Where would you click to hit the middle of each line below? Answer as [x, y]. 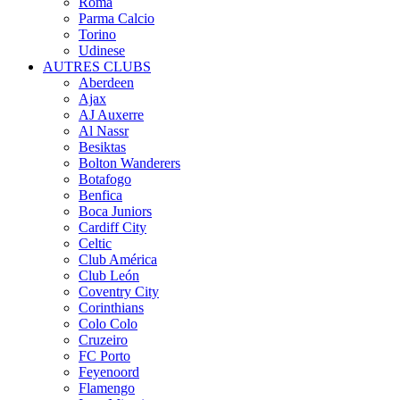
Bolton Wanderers [129, 163]
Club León [109, 276]
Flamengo [107, 388]
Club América [118, 260]
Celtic [95, 244]
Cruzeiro [103, 340]
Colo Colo [108, 324]
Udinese [102, 51]
